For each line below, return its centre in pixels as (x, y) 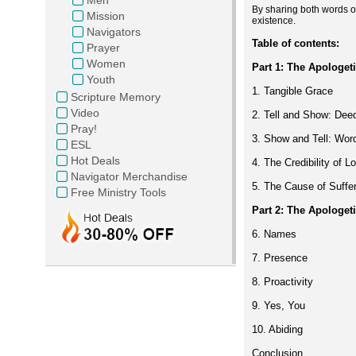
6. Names (274, 234)
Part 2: (269, 210)
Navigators (114, 31)
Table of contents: (296, 43)
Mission (106, 15)
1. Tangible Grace (292, 91)
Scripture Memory (116, 97)
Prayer (103, 47)
